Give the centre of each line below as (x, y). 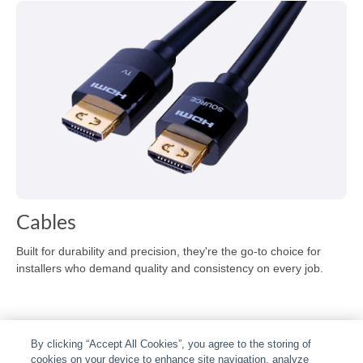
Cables (46, 221)
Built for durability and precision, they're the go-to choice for (169, 251)
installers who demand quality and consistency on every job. (170, 268)
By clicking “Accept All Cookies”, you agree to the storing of (171, 344)
